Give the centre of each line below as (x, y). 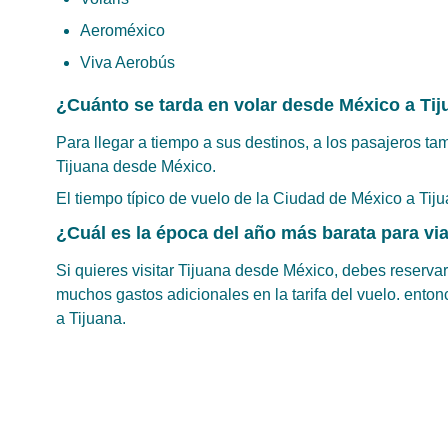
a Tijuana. (91, 318)
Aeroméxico (122, 30)
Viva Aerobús (127, 62)
